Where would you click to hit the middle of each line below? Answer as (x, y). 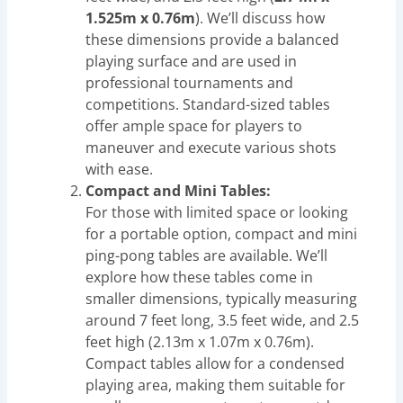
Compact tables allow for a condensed (215, 363)
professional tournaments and (190, 82)
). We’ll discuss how (260, 18)
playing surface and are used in (192, 61)
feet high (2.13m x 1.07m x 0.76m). (200, 341)
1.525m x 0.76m (141, 18)
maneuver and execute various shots (211, 147)
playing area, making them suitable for (216, 385)
